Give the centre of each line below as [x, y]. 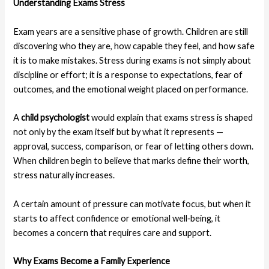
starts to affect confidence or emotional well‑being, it [117, 218]
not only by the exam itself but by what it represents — [119, 132]
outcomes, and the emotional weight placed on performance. [131, 89]
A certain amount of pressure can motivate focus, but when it [132, 204]
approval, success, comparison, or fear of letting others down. [134, 147]
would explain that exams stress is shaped [171, 118]
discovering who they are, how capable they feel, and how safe [134, 46]
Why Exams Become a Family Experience [92, 261]
